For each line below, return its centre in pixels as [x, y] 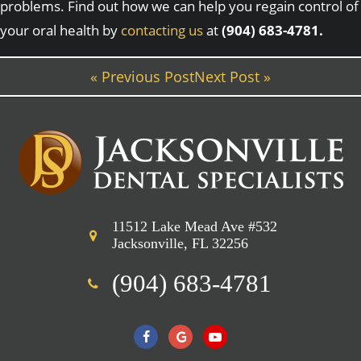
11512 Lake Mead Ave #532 [195, 226]
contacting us [162, 30]
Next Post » [232, 77]
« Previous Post [142, 77]
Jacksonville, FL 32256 [180, 243]
